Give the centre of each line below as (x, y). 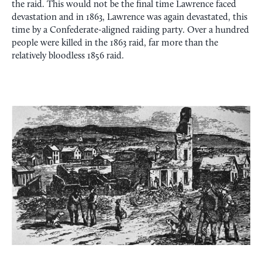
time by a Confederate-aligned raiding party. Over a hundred (130, 31)
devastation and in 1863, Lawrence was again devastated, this (130, 18)
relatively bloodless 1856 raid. (70, 56)
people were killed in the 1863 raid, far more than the (115, 44)
